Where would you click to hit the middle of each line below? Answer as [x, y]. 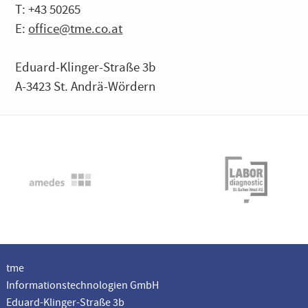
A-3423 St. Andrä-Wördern [86, 86]
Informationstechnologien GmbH [82, 285]
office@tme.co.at [76, 29]
